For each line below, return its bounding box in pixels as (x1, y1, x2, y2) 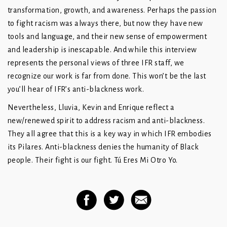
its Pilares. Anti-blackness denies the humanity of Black (8, 143, 199, 152)
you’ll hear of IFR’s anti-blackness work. (8, 85, 146, 94)
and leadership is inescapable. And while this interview (8, 46, 197, 54)
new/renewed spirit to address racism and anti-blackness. (8, 117, 205, 125)
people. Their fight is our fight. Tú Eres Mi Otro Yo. (8, 156, 178, 165)
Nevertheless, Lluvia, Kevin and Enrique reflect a (8, 103, 175, 112)
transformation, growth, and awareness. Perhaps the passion (8, 6, 217, 15)
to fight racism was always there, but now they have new (8, 19, 203, 28)
